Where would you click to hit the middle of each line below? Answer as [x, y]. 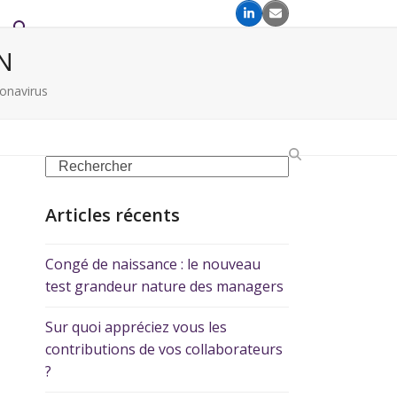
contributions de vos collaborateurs [164, 349]
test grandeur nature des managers [164, 286]
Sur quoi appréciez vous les [136, 327]
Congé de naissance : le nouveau [153, 264]
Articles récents [113, 215]
